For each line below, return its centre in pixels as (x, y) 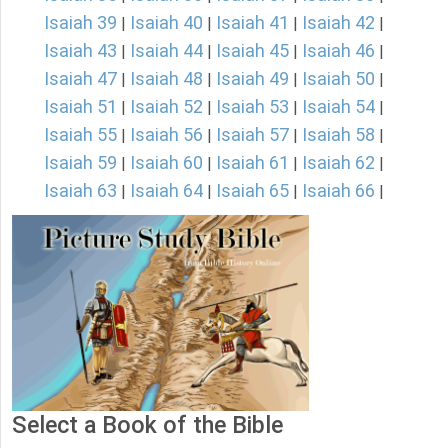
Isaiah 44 (166, 51)
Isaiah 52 (166, 107)
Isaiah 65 (252, 191)
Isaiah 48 (166, 79)
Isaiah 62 (338, 163)
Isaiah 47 (80, 79)
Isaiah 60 (166, 163)
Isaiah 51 (80, 107)
